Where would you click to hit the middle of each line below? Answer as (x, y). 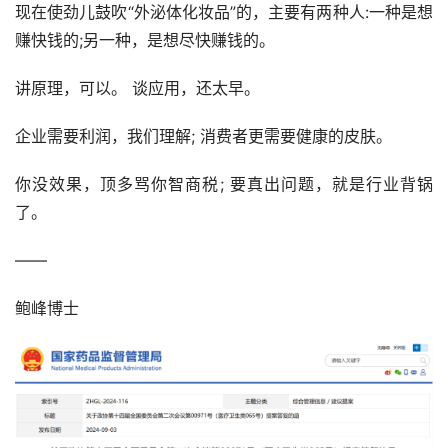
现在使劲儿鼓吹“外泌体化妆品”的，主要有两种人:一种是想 (224, 12)
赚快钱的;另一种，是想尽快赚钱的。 (145, 40)
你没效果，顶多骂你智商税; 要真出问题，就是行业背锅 (224, 184)
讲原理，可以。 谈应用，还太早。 (137, 88)
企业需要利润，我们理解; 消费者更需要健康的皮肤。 (203, 136)
